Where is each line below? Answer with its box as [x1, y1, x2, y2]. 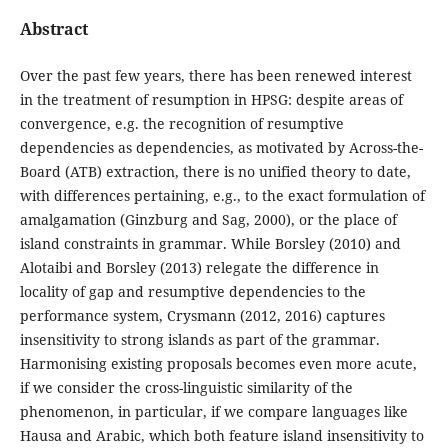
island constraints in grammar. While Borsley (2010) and [19, 234, 401, 254]
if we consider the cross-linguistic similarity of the [19, 378, 353, 398]
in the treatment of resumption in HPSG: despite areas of [19, 90, 403, 110]
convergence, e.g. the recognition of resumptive [19, 114, 344, 134]
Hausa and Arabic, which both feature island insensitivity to [19, 426, 424, 446]
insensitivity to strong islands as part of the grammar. [19, 330, 380, 350]
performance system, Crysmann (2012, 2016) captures [19, 306, 385, 326]
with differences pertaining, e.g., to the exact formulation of [19, 186, 425, 206]
